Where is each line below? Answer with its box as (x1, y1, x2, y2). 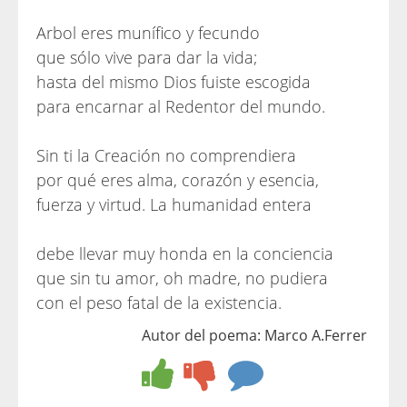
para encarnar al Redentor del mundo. (36, 95, 325, 117)
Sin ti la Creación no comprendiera (36, 144, 296, 166)
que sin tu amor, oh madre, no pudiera (36, 267, 328, 289)
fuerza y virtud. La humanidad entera (36, 194, 312, 215)
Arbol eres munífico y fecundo (36, 22, 260, 44)
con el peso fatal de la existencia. (36, 292, 282, 313)
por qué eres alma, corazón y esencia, (36, 169, 319, 191)
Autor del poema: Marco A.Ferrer (142, 325, 367, 345)
